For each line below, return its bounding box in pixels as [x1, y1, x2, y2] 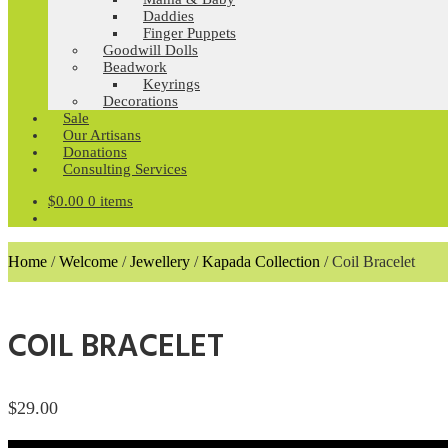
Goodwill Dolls [103, 42, 198, 58]
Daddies [143, 8, 194, 24]
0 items [88, 193, 133, 209]
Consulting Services [63, 161, 187, 177]
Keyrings [143, 76, 200, 92]
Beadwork [103, 59, 167, 75]
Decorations [103, 93, 178, 109]
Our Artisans [63, 127, 141, 143]
